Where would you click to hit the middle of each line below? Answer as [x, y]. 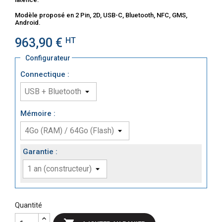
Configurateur [48, 58]
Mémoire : [38, 114]
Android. [28, 22]
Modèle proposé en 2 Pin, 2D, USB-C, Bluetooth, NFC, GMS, [101, 15]
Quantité [28, 205]
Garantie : [40, 151]
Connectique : [45, 75]
